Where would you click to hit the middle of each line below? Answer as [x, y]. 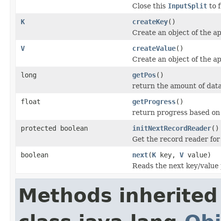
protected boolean [54, 128]
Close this [150, 6]
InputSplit [187, 6]
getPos [144, 75]
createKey [150, 21]
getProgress [154, 101]
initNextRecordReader [172, 128]
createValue [154, 48]
